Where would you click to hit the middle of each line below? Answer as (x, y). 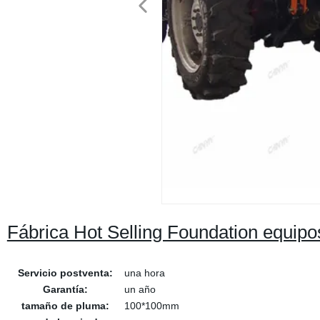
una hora (144, 273)
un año (140, 289)
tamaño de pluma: (66, 306)
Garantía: (66, 289)
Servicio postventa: (66, 273)
